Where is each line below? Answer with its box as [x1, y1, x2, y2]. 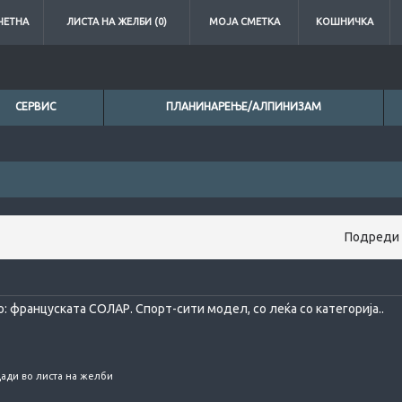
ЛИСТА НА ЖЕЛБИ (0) [66, 16, 167, 27]
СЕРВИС [15, 100, 56, 112]
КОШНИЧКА [315, 16, 373, 27]
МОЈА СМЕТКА [208, 16, 280, 27]
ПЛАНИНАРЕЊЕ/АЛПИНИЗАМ [166, 100, 321, 112]
